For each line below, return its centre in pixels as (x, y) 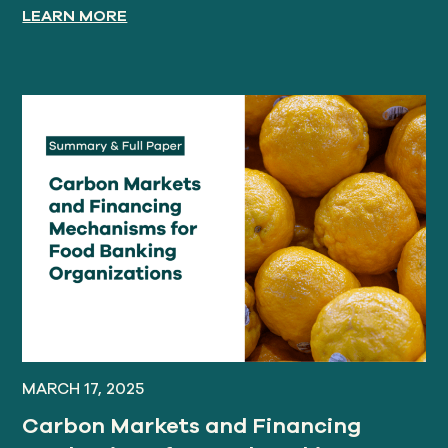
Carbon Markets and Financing (192, 426)
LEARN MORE (75, 15)
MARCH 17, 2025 (83, 388)
